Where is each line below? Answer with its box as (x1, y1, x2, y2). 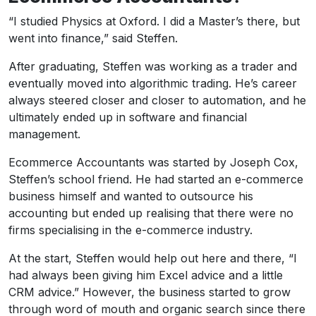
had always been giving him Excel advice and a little (8, 267, 283, 282)
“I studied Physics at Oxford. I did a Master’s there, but (8, 13, 300, 28)
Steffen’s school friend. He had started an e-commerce (8, 171, 303, 186)
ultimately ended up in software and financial (8, 109, 247, 124)
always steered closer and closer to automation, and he (8, 92, 306, 107)
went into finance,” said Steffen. (8, 30, 178, 45)
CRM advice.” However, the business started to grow (8, 284, 291, 299)
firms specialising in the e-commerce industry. (8, 222, 253, 237)
